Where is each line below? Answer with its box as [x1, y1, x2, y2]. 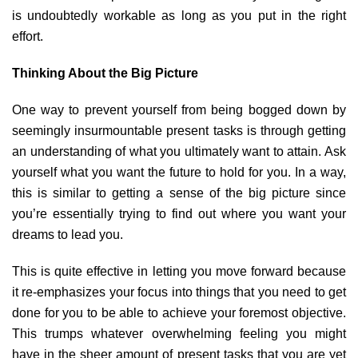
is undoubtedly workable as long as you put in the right [12, 9, 346, 22]
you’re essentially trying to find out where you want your [12, 207, 346, 221]
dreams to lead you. [12, 228, 123, 241]
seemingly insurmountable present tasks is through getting [12, 124, 346, 137]
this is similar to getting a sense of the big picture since [12, 186, 346, 200]
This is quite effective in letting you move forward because [12, 265, 346, 278]
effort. [12, 30, 43, 43]
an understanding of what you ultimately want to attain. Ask [12, 145, 346, 158]
